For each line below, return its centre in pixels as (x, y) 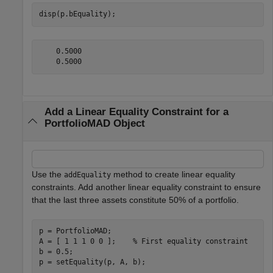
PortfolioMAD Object (94, 124)
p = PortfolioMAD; (75, 231)
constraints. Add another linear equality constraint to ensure (146, 187)
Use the (48, 174)
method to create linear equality (173, 174)
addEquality (87, 175)
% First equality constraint (190, 242)
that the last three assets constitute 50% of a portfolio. (135, 200)
